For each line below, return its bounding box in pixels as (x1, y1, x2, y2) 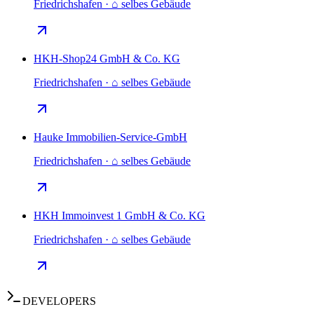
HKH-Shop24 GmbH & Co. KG (34, 53, 180, 65)
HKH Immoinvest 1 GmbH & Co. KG (34, 210, 205, 222)
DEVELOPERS (22, 295, 96, 308)
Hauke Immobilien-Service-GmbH (34, 131, 187, 144)
